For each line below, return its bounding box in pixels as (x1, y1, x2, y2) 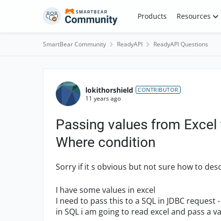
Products (137, 11, 167, 21)
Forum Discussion (42, 68, 170, 87)
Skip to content (53, 9, 102, 19)
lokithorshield (85, 85, 133, 95)
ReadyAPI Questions (153, 40, 208, 48)
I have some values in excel (56, 184, 155, 195)
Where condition (56, 134, 155, 150)
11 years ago (85, 94, 121, 103)
